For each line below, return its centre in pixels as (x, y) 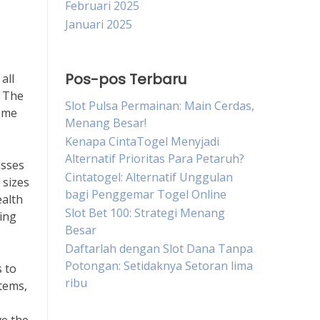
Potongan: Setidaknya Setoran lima (159, 266)
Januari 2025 (99, 24)
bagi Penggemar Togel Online (146, 194)
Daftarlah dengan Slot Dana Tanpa (159, 249)
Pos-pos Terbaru (126, 79)
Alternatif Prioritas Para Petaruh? (155, 159)
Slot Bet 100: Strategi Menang (145, 213)
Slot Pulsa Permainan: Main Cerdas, (160, 106)
